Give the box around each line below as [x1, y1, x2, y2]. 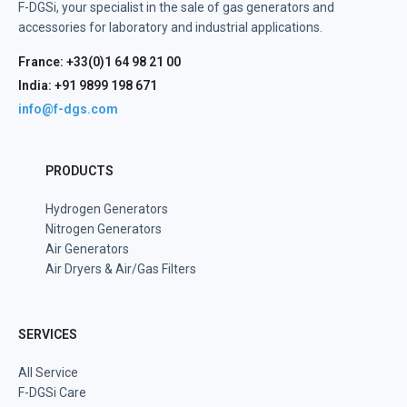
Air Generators [45, 242, 129, 256]
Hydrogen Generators [45, 202, 168, 216]
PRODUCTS [45, 164, 114, 178]
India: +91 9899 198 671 [18, 78, 157, 93]
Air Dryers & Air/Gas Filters [45, 262, 196, 276]
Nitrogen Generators [45, 222, 162, 236]
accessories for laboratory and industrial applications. [18, 20, 323, 35]
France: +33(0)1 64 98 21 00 [18, 55, 181, 69]
